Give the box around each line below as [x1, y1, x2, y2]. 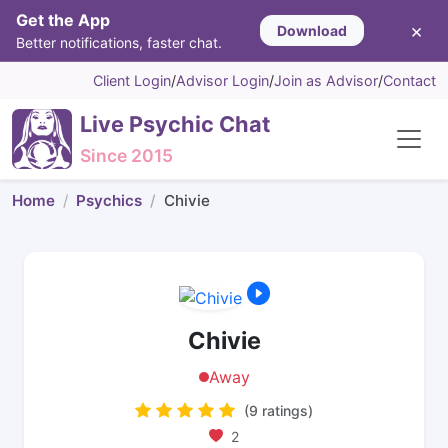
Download [276, 22, 347, 39]
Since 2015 [80, 145, 173, 166]
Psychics [76, 191, 142, 210]
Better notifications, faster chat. [16, 34, 222, 51]
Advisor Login [176, 72, 269, 89]
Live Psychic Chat [80, 111, 270, 137]
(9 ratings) [244, 401, 313, 419]
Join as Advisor [274, 72, 378, 89]
